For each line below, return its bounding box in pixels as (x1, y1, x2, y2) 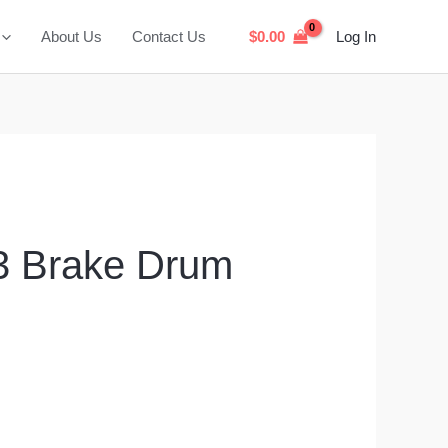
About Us (41, 27, 102, 45)
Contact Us (132, 27, 206, 45)
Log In (336, 28, 376, 45)
